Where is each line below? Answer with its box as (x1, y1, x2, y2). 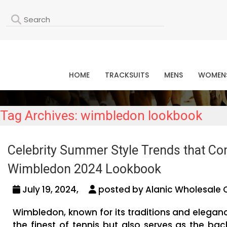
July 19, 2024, (20, 183, 89, 196)
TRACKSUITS (104, 70, 149, 80)
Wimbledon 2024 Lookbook (8, 162, 161, 177)
